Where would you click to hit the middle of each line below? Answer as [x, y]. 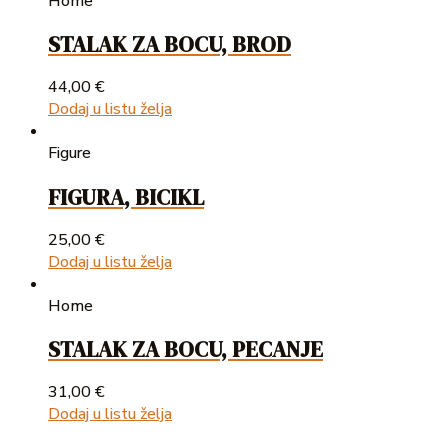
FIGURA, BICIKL [126, 196]
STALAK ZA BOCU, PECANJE [185, 349]
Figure [69, 153]
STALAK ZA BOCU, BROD [169, 44]
